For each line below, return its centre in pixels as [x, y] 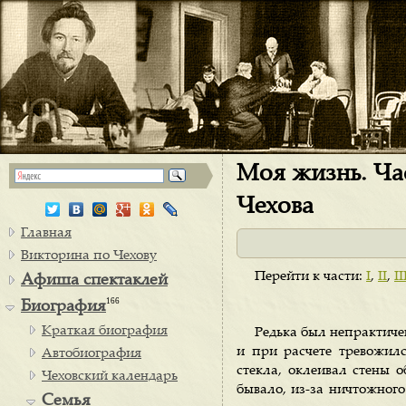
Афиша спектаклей [94, 281]
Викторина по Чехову [89, 256]
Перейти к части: [310, 277]
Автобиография [92, 354]
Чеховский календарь [110, 377]
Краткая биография [105, 331]
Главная [46, 233]
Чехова [275, 208]
